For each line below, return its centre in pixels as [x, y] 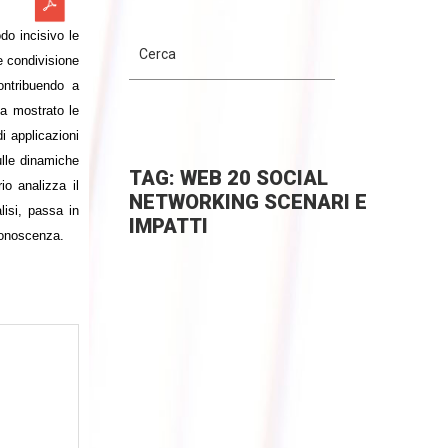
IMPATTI [168, 226]
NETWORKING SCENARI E [247, 202]
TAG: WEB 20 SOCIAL [228, 178]
